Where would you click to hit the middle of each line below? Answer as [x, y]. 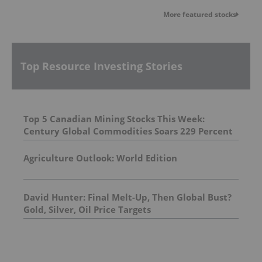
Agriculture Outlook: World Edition [100, 158]
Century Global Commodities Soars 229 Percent [128, 131]
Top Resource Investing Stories [101, 66]
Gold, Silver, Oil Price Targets [87, 210]
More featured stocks [200, 14]
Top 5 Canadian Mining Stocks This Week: [114, 119]
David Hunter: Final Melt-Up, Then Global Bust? [127, 197]
